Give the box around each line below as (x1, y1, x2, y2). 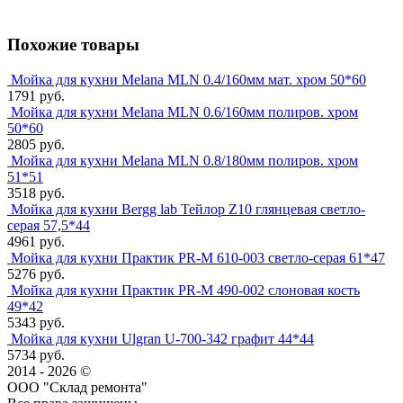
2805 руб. (7, 136, 65, 152)
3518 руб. (7, 184, 65, 201)
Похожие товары (7, 34, 139, 54)
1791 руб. (7, 87, 65, 103)
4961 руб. (7, 233, 65, 249)
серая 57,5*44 (7, 217, 90, 233)
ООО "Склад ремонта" (7, 379, 148, 395)
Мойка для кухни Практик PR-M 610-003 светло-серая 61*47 (11, 249, 385, 265)
